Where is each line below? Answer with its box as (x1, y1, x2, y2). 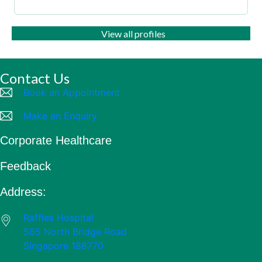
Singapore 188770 (23, 239, 104, 251)
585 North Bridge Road (23, 225, 127, 237)
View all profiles (101, 27, 166, 39)
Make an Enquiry (23, 109, 97, 122)
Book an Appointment (23, 86, 120, 98)
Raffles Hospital (23, 211, 94, 223)
